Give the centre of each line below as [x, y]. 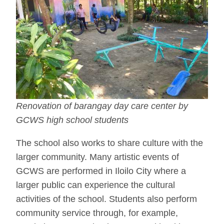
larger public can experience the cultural [95, 185]
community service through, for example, [97, 213]
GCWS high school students [72, 120]
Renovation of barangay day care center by [102, 106]
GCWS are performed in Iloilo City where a [101, 171]
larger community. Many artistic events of [97, 157]
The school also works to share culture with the [109, 143]
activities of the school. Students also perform [106, 199]
